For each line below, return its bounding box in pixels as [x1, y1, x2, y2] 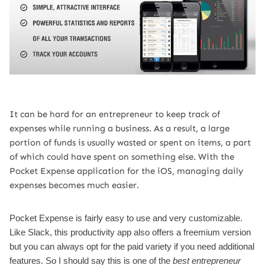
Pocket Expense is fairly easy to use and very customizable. [9, 214, 243, 223]
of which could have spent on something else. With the [9, 151, 234, 162]
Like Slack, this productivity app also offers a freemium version [9, 228, 251, 237]
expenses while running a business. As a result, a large [9, 123, 230, 134]
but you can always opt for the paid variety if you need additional [9, 242, 254, 251]
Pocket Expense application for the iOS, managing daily [9, 166, 243, 176]
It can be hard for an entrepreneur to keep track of [9, 109, 220, 119]
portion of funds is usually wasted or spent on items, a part [9, 137, 251, 148]
